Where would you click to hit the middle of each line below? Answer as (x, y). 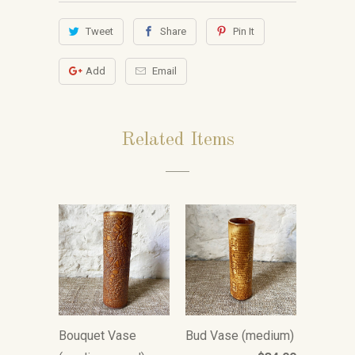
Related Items (177, 140)
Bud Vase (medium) (240, 336)
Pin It (243, 31)
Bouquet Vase (97, 336)
